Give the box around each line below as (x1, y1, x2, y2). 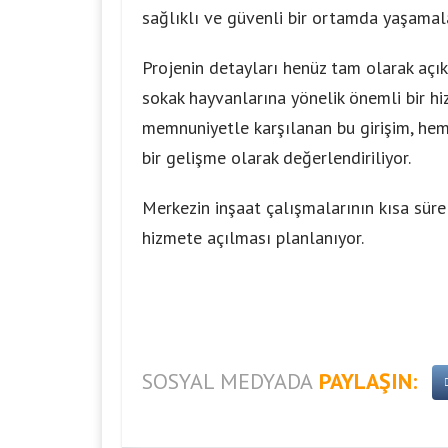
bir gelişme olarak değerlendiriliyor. (142, 146, 411, 169)
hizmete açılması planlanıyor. (142, 226, 364, 249)
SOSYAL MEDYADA (142, 367, 313, 395)
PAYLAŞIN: (319, 367, 417, 395)
